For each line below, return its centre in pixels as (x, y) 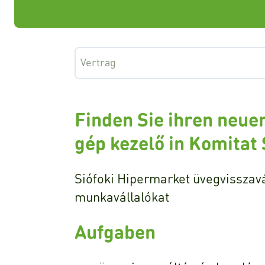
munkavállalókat (122, 196)
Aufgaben (115, 232)
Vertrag (98, 62)
